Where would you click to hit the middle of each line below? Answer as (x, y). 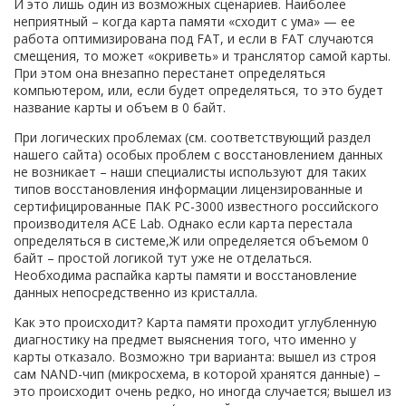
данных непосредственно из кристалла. (135, 292)
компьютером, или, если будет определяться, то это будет (198, 90)
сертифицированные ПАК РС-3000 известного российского (196, 206)
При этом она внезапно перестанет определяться (169, 72)
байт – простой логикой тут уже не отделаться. (163, 257)
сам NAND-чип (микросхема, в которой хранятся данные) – (197, 373)
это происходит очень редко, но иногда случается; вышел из (203, 391)
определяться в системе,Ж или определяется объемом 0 (191, 240)
